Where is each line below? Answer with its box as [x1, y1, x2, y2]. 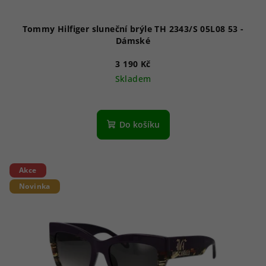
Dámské [115, 34, 151, 46]
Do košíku [119, 118, 160, 130]
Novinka [19, 181, 50, 192]
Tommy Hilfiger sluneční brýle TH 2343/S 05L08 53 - [22, 23, 241, 34]
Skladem [115, 72, 151, 84]
